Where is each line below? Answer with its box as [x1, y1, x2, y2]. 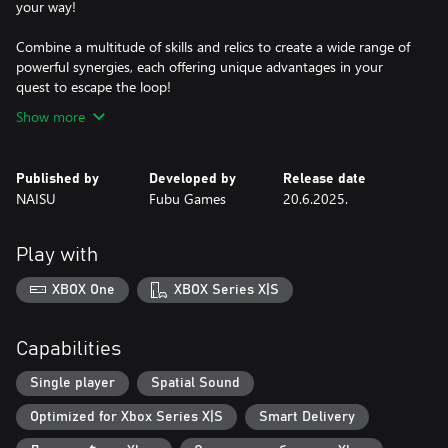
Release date [282, 172, 366, 186]
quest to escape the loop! [16, 77, 171, 96]
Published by [16, 172, 99, 186]
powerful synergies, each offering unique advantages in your [16, 57, 383, 76]
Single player [30, 376, 115, 391]
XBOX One [52, 282, 116, 297]
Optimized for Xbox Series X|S [30, 409, 223, 424]
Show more [16, 107, 85, 126]
